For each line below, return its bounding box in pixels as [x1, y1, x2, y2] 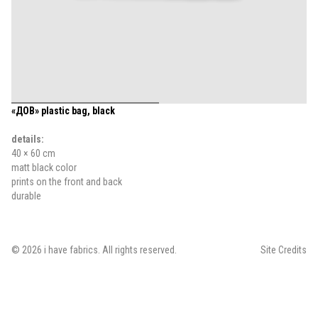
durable [11, 190, 41, 202]
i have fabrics [44, 244, 98, 256]
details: [11, 133, 44, 145]
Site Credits [261, 244, 307, 256]
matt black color [11, 162, 77, 173]
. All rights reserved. [98, 244, 177, 256]
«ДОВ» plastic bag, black [11, 105, 115, 116]
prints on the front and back [11, 176, 122, 187]
